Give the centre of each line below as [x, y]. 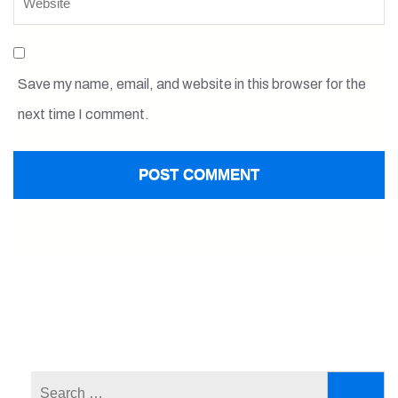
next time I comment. [84, 114]
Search [271, 386]
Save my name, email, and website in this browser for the [192, 84]
